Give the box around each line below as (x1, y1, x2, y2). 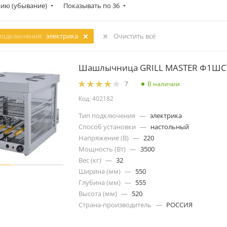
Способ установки (79, 122, 136, 132)
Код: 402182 (79, 94, 113, 103)
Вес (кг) (79, 156, 101, 165)
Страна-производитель (79, 200, 152, 210)
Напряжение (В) (79, 133, 129, 143)
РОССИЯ (166, 200, 193, 210)
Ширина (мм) (79, 167, 121, 176)
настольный (150, 122, 189, 132)
